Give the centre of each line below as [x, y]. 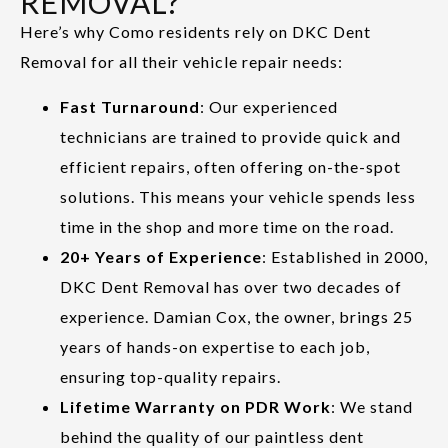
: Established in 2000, [345, 256]
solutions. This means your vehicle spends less [238, 196]
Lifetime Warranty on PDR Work [195, 406]
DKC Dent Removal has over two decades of [231, 286]
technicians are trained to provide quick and [230, 136]
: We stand [372, 406]
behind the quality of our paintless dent [212, 436]
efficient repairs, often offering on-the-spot [230, 166]
